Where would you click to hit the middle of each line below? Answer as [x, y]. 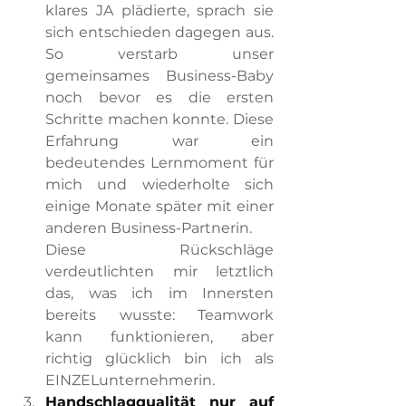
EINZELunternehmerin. [130, 380]
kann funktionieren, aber [159, 337]
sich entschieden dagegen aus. [159, 32]
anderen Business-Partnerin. [149, 228]
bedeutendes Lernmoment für [159, 163]
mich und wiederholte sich [159, 184]
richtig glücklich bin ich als [159, 358]
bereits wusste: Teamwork [159, 315]
